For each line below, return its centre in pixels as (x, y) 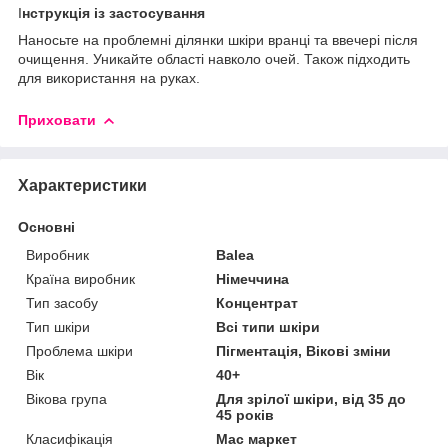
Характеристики (82, 185)
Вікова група (66, 398)
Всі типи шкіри (268, 326)
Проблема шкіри (79, 350)
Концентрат (257, 302)
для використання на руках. (109, 77)
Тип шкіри (58, 326)
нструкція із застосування (113, 12)
